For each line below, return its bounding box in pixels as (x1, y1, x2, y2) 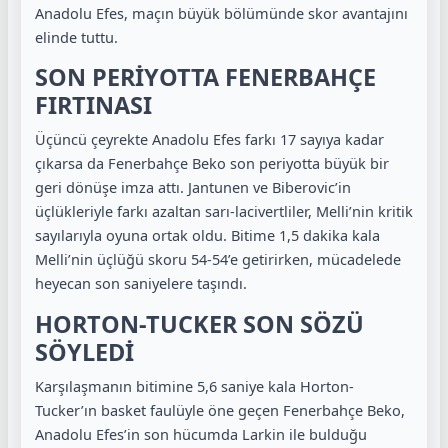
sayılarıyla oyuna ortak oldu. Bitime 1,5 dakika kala (35, 225, 380, 245)
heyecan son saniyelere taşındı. (35, 273, 247, 293)
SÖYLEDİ (35, 335, 134, 368)
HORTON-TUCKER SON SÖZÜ (35, 307, 364, 340)
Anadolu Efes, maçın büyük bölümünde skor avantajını (35, 2, 408, 23)
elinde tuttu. (35, 26, 118, 47)
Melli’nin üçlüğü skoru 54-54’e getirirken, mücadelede (35, 249, 401, 269)
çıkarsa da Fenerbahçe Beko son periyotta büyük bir (35, 153, 389, 173)
